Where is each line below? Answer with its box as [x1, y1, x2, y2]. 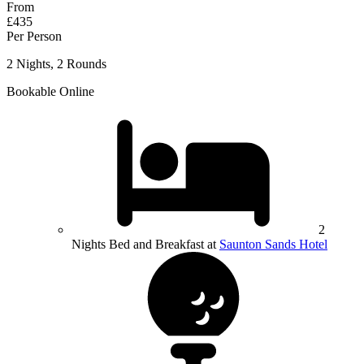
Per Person [6, 28, 62, 43]
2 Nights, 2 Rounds [6, 56, 106, 71]
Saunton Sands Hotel [219, 236, 327, 251]
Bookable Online [6, 84, 94, 98]
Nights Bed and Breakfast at [71, 236, 219, 251]
